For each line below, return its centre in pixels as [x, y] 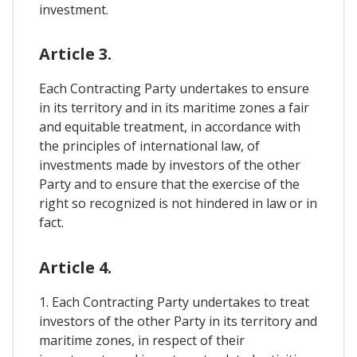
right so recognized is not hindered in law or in [178, 204]
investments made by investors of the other [170, 165]
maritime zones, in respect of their [142, 340]
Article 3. [75, 54]
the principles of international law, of [149, 146]
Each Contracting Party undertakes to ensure [174, 89]
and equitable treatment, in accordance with [170, 127]
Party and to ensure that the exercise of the [169, 184]
